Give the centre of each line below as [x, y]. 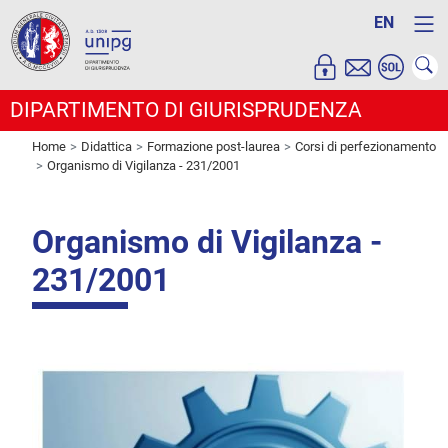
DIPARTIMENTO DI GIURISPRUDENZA [186, 110]
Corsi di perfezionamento [365, 147]
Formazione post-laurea [213, 147]
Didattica [106, 147]
